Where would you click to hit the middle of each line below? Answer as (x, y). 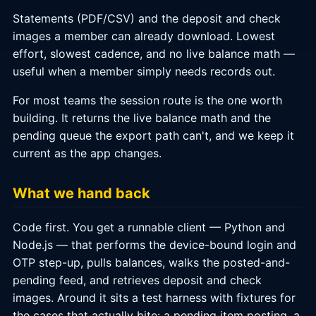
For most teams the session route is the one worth (147, 100)
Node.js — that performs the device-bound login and (154, 245)
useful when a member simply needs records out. (144, 71)
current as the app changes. (87, 153)
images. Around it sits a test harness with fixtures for (154, 298)
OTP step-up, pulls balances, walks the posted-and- (151, 262)
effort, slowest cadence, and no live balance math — (154, 54)
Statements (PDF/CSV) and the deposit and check (147, 18)
